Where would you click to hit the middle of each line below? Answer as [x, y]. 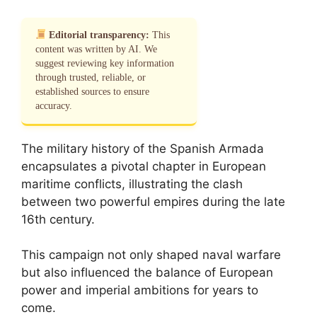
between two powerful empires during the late [153, 201]
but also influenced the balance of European [147, 272]
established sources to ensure [92, 91]
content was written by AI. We [96, 49]
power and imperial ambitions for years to [140, 290]
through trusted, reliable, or [91, 77]
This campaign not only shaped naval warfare [151, 255]
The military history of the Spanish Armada [143, 148]
